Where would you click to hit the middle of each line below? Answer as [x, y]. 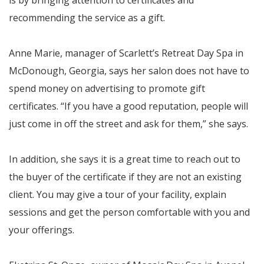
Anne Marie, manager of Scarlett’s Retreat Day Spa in [126, 53]
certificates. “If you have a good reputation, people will [128, 106]
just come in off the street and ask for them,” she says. [128, 124]
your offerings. [42, 230]
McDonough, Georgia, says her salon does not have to [129, 71]
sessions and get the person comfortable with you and [129, 212]
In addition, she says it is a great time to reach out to [125, 159]
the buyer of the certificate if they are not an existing [125, 177]
